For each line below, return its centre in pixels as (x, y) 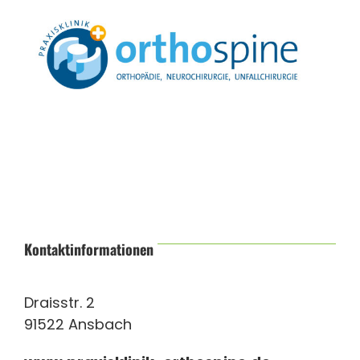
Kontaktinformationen (89, 249)
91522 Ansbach (78, 325)
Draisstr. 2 (59, 303)
